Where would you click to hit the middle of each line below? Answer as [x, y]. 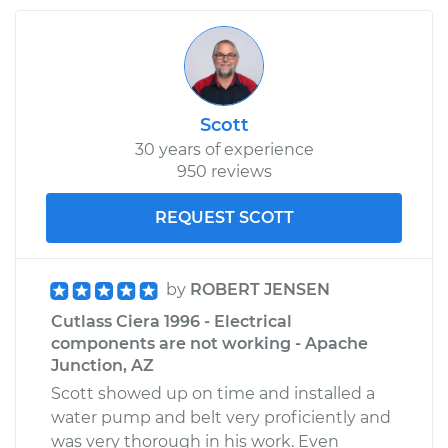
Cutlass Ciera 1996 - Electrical [171, 321]
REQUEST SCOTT [224, 217]
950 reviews [224, 171]
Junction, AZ [102, 365]
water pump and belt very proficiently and [221, 417]
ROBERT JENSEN [260, 289]
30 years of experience [224, 149]
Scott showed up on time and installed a [213, 393]
